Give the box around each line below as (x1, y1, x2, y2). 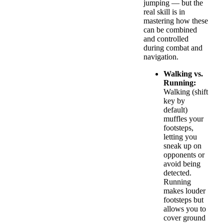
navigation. (143, 52, 178, 61)
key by (163, 96, 185, 105)
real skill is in (143, 7, 185, 16)
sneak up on (163, 141, 201, 150)
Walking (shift (163, 87, 208, 96)
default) (163, 105, 187, 114)
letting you (163, 132, 197, 141)
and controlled (143, 34, 188, 43)
